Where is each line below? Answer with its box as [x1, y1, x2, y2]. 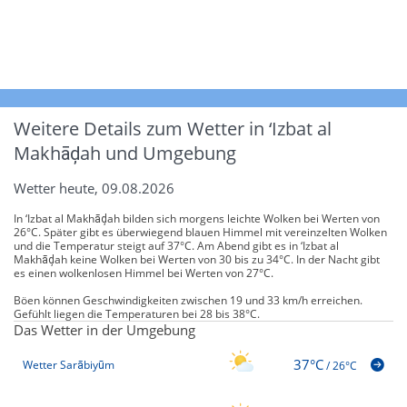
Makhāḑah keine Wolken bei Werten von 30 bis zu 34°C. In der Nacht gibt [14, 251, 380, 267]
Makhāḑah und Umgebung [14, 140, 236, 165]
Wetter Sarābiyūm [23, 357, 114, 373]
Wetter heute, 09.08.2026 [14, 178, 174, 197]
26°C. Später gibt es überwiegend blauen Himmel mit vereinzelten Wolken [14, 223, 387, 240]
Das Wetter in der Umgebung [14, 320, 195, 339]
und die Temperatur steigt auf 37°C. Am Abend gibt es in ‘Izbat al [14, 237, 339, 253]
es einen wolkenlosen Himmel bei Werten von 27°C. [14, 264, 273, 281]
